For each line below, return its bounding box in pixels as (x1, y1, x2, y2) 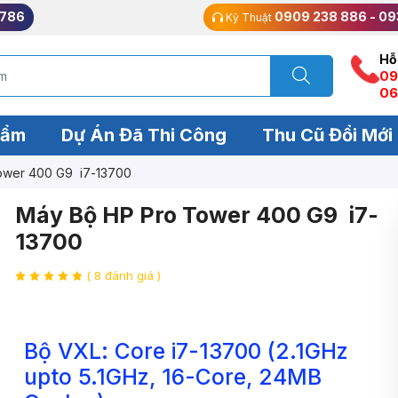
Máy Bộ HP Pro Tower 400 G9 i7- (15, 201, 379, 228)
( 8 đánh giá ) (86, 268, 162, 283)
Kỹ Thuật (223, 11, 275, 24)
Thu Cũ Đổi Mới (261, 124, 393, 146)
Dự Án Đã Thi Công (60, 124, 227, 146)
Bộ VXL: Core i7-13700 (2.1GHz (24, 337, 349, 364)
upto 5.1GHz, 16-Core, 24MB (24, 362, 322, 390)
